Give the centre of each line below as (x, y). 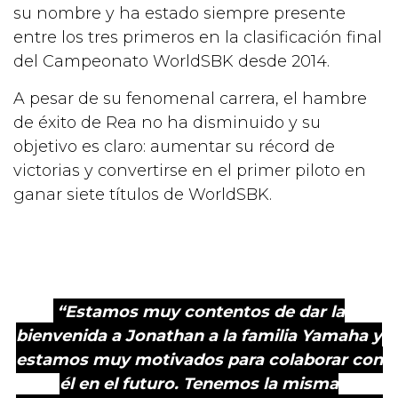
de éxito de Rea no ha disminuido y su (167, 123)
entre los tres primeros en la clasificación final (198, 37)
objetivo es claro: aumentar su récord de (174, 147)
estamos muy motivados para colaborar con (199, 360)
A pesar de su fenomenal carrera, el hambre (190, 99)
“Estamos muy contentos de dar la (200, 312)
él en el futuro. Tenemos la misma (199, 384)
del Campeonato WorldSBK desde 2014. (171, 61)
